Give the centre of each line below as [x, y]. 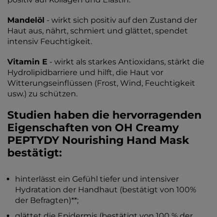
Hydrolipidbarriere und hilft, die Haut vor [85, 72]
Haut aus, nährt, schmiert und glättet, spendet [98, 31]
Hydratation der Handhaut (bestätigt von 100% [106, 190]
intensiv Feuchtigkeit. [50, 41]
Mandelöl [26, 20]
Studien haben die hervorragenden [104, 115]
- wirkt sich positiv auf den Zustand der [121, 20]
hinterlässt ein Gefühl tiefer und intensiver [97, 179]
